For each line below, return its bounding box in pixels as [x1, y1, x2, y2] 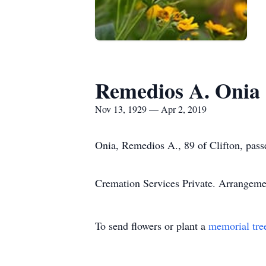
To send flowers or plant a [95, 218, 208, 233]
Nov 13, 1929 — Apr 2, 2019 [95, 103, 207, 115]
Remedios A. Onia [95, 75, 260, 106]
